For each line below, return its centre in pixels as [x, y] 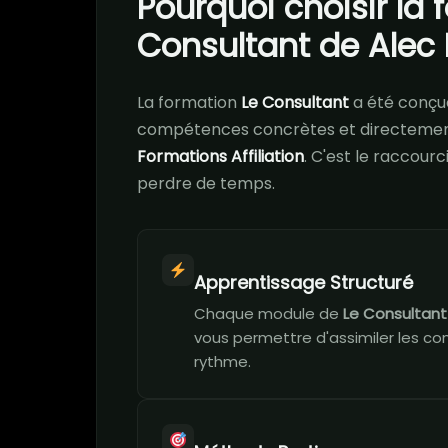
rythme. [222, 361]
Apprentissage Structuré [303, 282]
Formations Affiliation [220, 156]
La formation [189, 102]
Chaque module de [268, 313]
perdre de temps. [206, 183]
